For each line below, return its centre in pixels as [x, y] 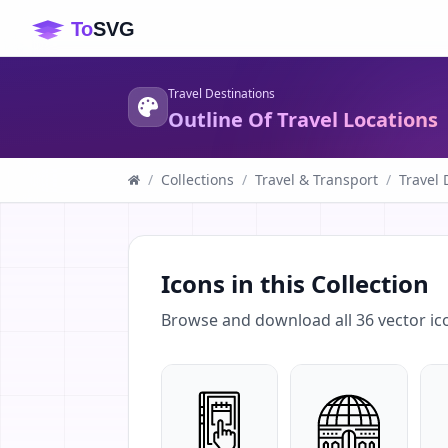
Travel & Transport [316, 179]
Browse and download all [258, 320]
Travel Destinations [221, 93]
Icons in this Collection [295, 283]
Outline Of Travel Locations [303, 119]
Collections [197, 179]
